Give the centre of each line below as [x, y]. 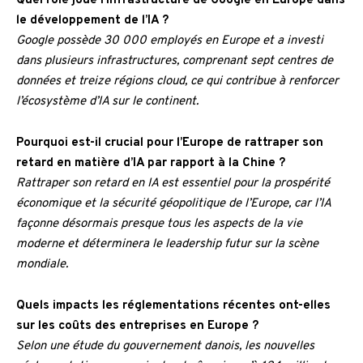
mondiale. [42, 265]
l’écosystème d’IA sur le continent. [107, 102]
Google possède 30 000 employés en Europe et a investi [170, 41]
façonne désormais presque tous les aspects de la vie [159, 224]
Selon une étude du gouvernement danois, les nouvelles [165, 347]
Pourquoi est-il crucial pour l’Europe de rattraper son [170, 143]
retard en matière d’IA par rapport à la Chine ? [151, 164]
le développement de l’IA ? [92, 21]
